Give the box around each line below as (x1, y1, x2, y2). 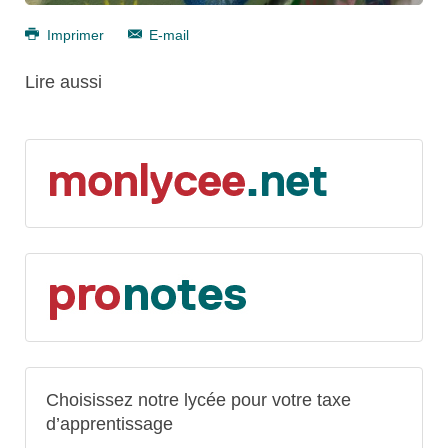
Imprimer (42, 26, 108, 43)
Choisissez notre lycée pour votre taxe (46, 389, 351, 410)
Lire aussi (25, 71, 102, 92)
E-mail (145, 26, 189, 43)
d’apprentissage (46, 413, 173, 434)
